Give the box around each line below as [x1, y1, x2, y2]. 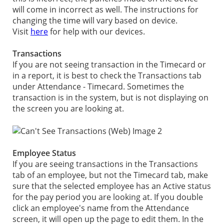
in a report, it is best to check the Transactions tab [12, 69, 201, 81]
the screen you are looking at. [12, 102, 124, 114]
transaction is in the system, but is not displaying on [12, 91, 208, 103]
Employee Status [12, 147, 76, 159]
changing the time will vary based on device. [12, 14, 177, 26]
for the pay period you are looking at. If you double [12, 191, 203, 203]
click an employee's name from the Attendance [12, 202, 189, 214]
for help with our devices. [48, 25, 147, 37]
